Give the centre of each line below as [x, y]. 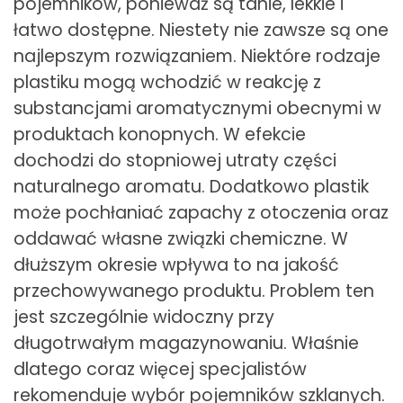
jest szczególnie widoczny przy [144, 318]
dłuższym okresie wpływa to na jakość [176, 265]
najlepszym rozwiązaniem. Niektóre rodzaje [197, 57]
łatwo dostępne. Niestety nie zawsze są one [201, 31]
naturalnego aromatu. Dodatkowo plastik [191, 187]
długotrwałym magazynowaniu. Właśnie [186, 344]
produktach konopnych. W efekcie [160, 135]
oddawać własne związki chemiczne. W [181, 239]
